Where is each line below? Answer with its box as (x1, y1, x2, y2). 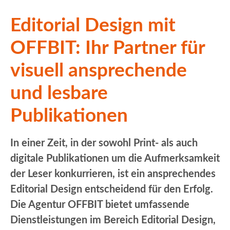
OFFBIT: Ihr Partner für (10, 38, 205, 57)
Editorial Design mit (10, 15, 176, 35)
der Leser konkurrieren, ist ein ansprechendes (10, 168, 216, 179)
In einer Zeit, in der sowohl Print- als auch (10, 138, 198, 148)
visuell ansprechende (10, 61, 187, 80)
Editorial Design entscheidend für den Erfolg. (10, 184, 213, 195)
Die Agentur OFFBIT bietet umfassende (10, 199, 189, 210)
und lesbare (10, 83, 108, 103)
